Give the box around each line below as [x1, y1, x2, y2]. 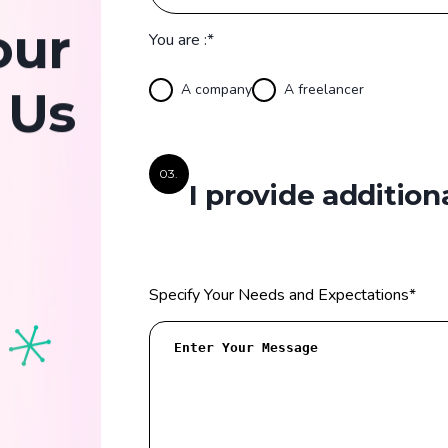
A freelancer [283, 79, 364, 99]
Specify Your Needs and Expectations [148, 284, 409, 307]
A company [180, 79, 252, 99]
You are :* [148, 28, 214, 51]
